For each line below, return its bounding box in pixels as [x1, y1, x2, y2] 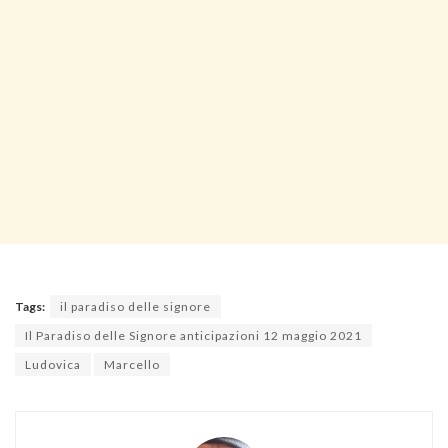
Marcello [104, 357, 160, 373]
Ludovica [25, 357, 81, 373]
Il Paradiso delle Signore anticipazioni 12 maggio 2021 [25, 328, 362, 344]
